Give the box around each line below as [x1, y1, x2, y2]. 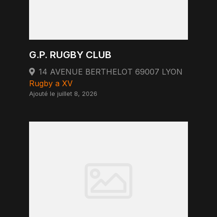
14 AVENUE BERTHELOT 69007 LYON [39, 67, 183, 77]
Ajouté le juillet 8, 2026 [29, 90, 97, 97]
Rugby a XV [29, 78, 73, 88]
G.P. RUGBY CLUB [29, 49, 111, 61]
